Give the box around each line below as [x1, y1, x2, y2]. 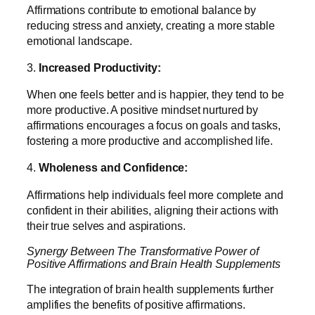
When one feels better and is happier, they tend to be [27, 88, 284, 101]
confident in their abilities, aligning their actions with [27, 203, 279, 217]
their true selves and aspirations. [27, 219, 188, 232]
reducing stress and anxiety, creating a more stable [27, 18, 275, 32]
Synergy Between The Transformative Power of [27, 244, 259, 257]
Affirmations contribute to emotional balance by [27, 3, 257, 16]
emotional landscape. [27, 34, 135, 47]
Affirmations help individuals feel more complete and [27, 188, 283, 201]
